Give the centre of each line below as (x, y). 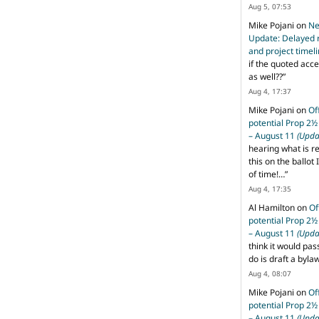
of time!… (267, 174)
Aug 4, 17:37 (270, 91)
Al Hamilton (272, 207)
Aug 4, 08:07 (270, 273)
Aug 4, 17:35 (270, 188)
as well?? (266, 76)
